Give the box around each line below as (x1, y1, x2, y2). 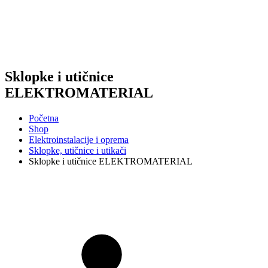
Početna (29, 112, 59, 123)
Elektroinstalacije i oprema (29, 134, 129, 145)
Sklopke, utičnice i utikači (29, 145, 126, 156)
